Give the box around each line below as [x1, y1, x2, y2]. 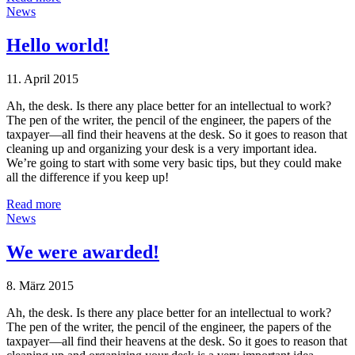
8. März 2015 [6, 278, 74, 292]
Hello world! [6, 35, 109, 56]
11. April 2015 [6, 72, 78, 86]
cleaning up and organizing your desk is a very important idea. [6, 142, 317, 156]
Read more [6, 197, 61, 212]
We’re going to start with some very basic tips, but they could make [6, 156, 342, 170]
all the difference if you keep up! [6, 170, 169, 185]
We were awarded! [6, 242, 159, 263]
